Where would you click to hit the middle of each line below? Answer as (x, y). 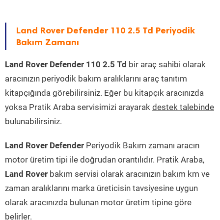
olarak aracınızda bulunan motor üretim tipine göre (98, 203)
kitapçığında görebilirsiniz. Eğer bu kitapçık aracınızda (104, 93)
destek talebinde (183, 107)
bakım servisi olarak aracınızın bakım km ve (129, 174)
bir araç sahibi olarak (166, 65)
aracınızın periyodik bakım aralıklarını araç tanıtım (96, 79)
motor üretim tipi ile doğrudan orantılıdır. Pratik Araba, (105, 160)
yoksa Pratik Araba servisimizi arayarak (79, 107)
